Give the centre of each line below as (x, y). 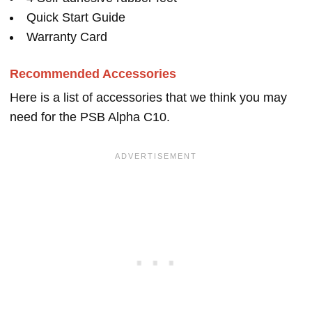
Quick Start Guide (76, 18)
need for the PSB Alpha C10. (90, 117)
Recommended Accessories (93, 74)
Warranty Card (67, 37)
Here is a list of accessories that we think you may (148, 98)
